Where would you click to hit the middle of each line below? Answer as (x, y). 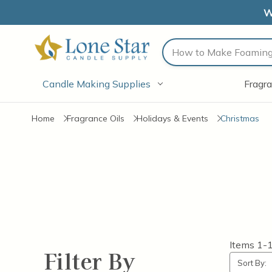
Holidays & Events (172, 118)
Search (188, 49)
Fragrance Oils (96, 118)
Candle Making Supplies (97, 84)
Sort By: (252, 263)
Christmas (240, 118)
